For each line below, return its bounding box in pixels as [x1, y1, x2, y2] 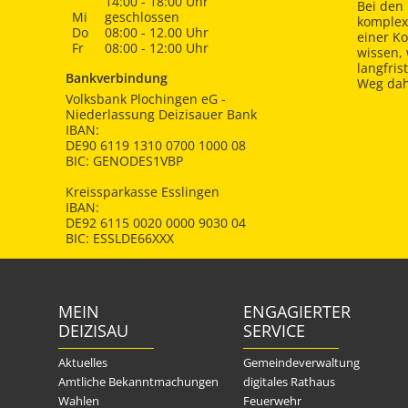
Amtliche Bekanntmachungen [58, 373, 219, 391]
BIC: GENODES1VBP [66, 151, 183, 169]
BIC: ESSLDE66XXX [66, 229, 174, 247]
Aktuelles [58, 354, 107, 372]
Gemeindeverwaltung [242, 354, 360, 372]
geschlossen [105, 8, 180, 26]
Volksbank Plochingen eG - [66, 89, 233, 107]
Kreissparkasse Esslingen [66, 182, 219, 200]
